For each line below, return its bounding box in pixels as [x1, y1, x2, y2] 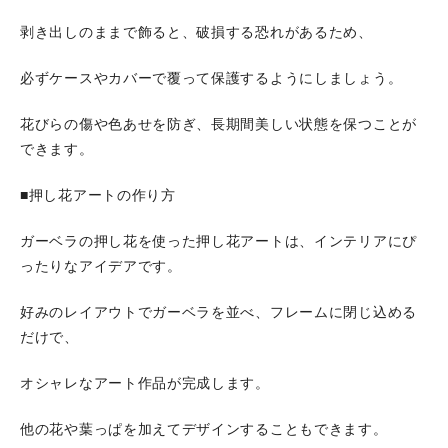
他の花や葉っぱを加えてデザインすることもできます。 [20, 422, 388, 437]
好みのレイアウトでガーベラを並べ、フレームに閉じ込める [20, 305, 417, 320]
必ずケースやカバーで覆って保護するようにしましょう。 [20, 71, 403, 86]
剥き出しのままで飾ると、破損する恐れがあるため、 [20, 25, 373, 40]
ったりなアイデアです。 [20, 259, 182, 274]
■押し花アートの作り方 [20, 188, 176, 203]
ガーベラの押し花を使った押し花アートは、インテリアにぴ [20, 234, 417, 249]
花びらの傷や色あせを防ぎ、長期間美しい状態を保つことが [20, 117, 417, 132]
